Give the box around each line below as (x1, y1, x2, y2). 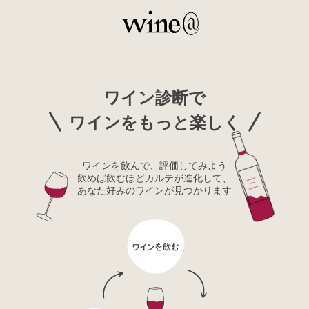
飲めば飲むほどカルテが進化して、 (77, 170, 232, 184)
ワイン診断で (103, 85, 206, 108)
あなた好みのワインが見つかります (77, 183, 232, 197)
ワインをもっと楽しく (68, 110, 241, 133)
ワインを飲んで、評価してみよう (82, 158, 227, 172)
